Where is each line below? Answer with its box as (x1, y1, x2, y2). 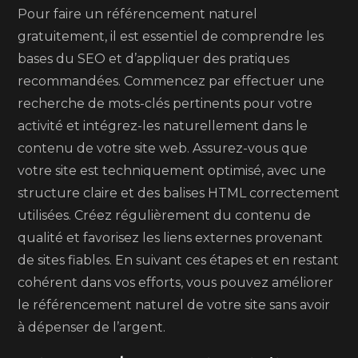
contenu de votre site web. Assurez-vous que (18, 141, 308, 156)
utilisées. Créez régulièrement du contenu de (18, 208, 312, 223)
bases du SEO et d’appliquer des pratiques (18, 51, 290, 66)
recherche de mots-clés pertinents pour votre (18, 96, 313, 111)
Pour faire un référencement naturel (18, 6, 258, 22)
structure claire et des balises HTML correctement (18, 185, 340, 201)
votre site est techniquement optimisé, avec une (18, 163, 327, 178)
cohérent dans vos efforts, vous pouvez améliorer (18, 275, 334, 290)
